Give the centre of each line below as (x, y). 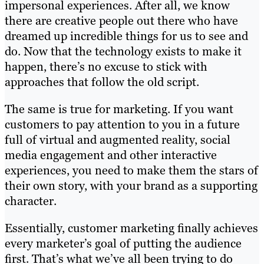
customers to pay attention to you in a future (122, 124)
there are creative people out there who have (121, 20)
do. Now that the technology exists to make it (123, 51)
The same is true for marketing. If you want (119, 109)
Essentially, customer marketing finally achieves (131, 228)
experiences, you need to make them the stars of (131, 170)
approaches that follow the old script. (102, 82)
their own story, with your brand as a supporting (131, 185)
